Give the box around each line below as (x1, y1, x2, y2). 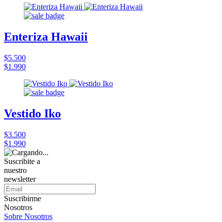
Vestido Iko (4, 107, 61, 120)
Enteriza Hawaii (4, 30, 88, 43)
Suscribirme (4, 194, 41, 203)
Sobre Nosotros (4, 212, 53, 221)
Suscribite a (4, 157, 40, 166)
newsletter (4, 174, 36, 183)
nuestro (4, 166, 27, 174)
